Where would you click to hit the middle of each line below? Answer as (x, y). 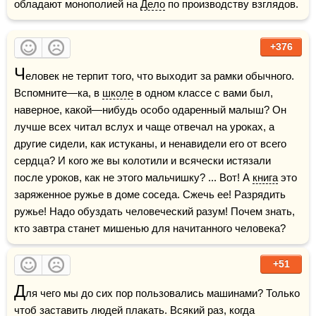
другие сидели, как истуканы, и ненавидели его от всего (150, 144)
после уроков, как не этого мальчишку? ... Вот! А (133, 177)
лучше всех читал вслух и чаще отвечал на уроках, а (144, 127)
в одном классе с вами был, (203, 93)
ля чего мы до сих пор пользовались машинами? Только (163, 293)
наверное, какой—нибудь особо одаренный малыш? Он (150, 110)
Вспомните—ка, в (58, 93)
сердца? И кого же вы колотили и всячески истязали (142, 160)
